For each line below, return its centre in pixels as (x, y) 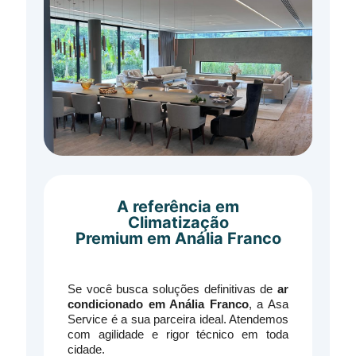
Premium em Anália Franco (178, 238)
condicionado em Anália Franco (158, 304)
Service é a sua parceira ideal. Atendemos (178, 319)
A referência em (178, 207)
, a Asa (269, 304)
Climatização (178, 222)
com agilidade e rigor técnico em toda (178, 334)
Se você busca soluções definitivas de (172, 289)
